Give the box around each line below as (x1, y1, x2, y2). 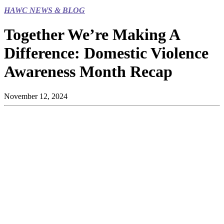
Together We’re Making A (4, 25, 179, 44)
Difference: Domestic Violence (4, 44, 208, 62)
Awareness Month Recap (4, 62, 172, 81)
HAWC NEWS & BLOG (4, 6, 85, 14)
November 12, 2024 (4, 91, 67, 100)
